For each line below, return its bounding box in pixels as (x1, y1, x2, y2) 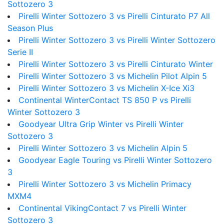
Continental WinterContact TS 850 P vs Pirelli (18, 95, 191, 105)
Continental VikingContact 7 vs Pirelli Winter (18, 203, 186, 213)
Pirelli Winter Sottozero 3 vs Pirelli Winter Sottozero (18, 35, 215, 45)
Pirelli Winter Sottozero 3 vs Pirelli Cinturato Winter (18, 59, 213, 69)
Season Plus (7, 23, 53, 33)
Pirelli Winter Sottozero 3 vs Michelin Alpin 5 (18, 143, 187, 153)
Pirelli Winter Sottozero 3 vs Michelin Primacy (18, 179, 191, 189)
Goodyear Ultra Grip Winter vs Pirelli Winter (18, 119, 183, 129)
